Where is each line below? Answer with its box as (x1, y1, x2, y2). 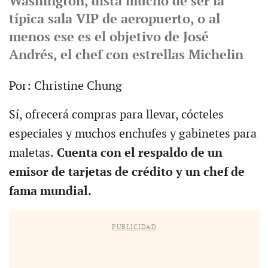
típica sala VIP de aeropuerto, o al (8, 11, 220, 28)
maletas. (8, 145, 54, 160)
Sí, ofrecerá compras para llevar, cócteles (8, 107, 224, 122)
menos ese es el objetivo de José (8, 29, 209, 45)
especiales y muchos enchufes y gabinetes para (8, 126, 257, 141)
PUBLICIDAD (111, 223, 157, 231)
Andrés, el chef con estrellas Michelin (8, 47, 243, 63)
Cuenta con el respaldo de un (53, 145, 223, 160)
